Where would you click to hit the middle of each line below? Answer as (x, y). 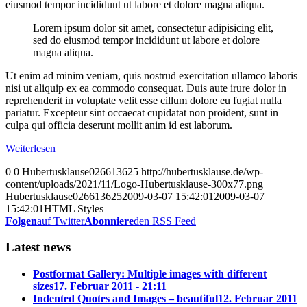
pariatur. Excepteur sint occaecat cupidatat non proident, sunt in (142, 112)
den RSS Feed (165, 221)
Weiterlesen (30, 148)
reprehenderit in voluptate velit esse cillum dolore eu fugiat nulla (144, 100)
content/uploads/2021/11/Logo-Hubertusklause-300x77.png (134, 184)
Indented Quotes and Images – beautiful (125, 299)
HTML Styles (74, 208)
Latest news (38, 247)
